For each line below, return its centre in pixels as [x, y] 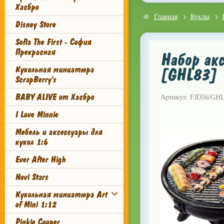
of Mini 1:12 [35, 204]
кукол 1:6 [31, 142]
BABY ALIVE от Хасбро [54, 97]
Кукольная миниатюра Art [61, 194]
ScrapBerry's [35, 79]
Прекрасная [35, 52]
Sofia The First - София [53, 42]
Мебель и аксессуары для [58, 132]
